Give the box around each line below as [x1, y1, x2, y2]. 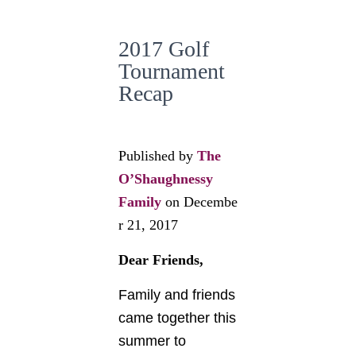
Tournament [118, 59, 225, 83]
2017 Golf [118, 37, 209, 61]
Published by [118, 148, 197, 164]
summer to [118, 333, 186, 349]
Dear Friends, [118, 252, 203, 268]
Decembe [184, 194, 238, 210]
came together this [118, 310, 236, 326]
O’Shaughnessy [118, 171, 213, 187]
